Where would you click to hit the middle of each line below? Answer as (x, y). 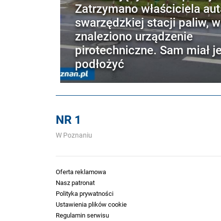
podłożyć (100, 63)
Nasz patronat (75, 183)
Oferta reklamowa (81, 172)
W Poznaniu (74, 135)
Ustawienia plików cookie (91, 204)
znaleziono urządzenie (134, 36)
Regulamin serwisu (82, 215)
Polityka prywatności (85, 193)
